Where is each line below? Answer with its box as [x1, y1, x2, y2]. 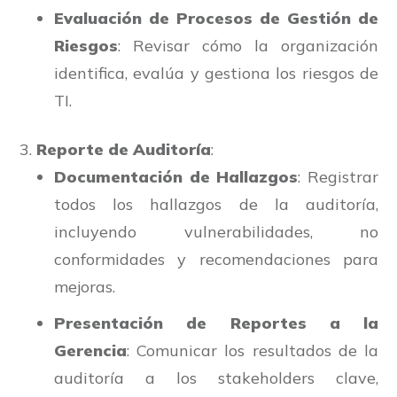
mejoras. [54, 276, 115, 298]
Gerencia [54, 340, 127, 362]
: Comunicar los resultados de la [127, 340, 378, 362]
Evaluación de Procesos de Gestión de [54, 8, 378, 29]
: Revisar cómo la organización [118, 35, 378, 57]
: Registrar [298, 167, 379, 188]
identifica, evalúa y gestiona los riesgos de [54, 63, 378, 84]
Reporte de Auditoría [36, 139, 211, 160]
